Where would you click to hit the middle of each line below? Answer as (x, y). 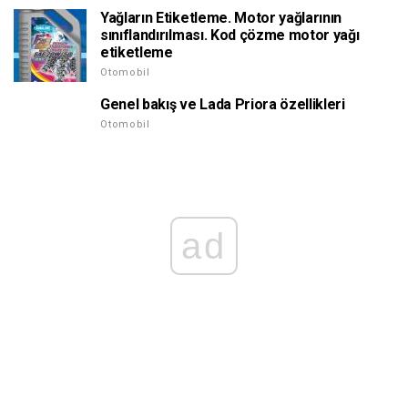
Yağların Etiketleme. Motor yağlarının (221, 18)
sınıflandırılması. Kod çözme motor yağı (230, 36)
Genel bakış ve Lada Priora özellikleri (223, 105)
